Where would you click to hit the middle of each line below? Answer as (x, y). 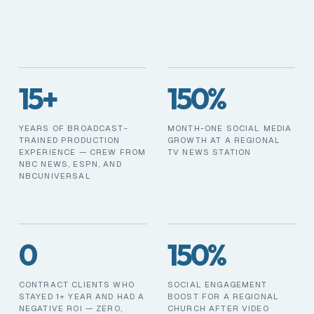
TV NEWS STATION (210, 152)
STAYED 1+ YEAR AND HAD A (82, 296)
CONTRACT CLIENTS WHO (76, 284)
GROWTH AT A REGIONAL (224, 140)
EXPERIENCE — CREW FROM (82, 152)
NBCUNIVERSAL (55, 176)
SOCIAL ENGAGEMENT (218, 284)
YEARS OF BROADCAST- (73, 128)
